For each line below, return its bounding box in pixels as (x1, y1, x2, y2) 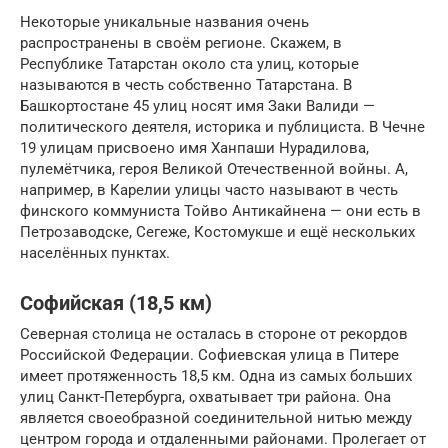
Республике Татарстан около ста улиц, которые (20, 54, 359, 73)
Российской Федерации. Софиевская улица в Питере (20, 345, 399, 364)
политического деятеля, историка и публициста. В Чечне (20, 117, 425, 136)
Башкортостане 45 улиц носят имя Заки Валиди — (20, 96, 375, 115)
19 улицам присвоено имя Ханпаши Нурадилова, (20, 138, 369, 157)
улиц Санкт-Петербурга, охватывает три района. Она (20, 387, 391, 406)
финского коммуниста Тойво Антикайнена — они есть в (20, 201, 421, 220)
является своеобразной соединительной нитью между (20, 408, 412, 427)
